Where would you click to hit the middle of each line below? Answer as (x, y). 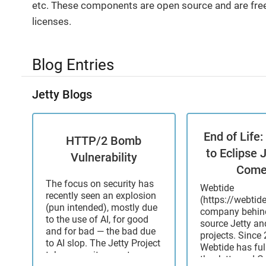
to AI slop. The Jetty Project (103, 243)
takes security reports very (100, 255)
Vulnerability (104, 158)
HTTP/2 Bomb (104, 141)
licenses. (52, 21)
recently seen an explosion (101, 196)
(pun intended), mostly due (102, 208)
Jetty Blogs (62, 94)
